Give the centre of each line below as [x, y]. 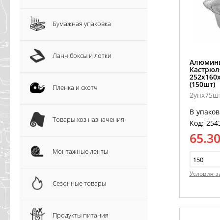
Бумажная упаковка [82, 24]
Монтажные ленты [80, 151]
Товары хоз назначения [88, 119]
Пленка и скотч [75, 87]
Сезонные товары [79, 183]
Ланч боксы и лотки [82, 55]
